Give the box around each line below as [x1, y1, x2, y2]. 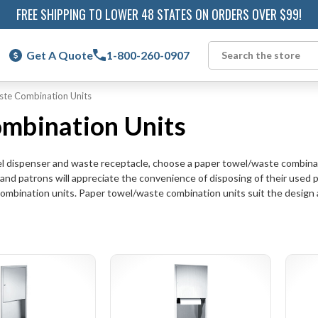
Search [208, 56, 239, 69]
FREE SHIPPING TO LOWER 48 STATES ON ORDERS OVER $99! [16, 5, 302, 24]
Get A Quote [26, 48, 93, 62]
